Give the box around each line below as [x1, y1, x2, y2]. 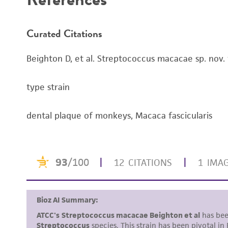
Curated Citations [26, 25, 102, 41]
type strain [26, 81, 70, 93]
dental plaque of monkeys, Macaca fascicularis [26, 109, 212, 121]
